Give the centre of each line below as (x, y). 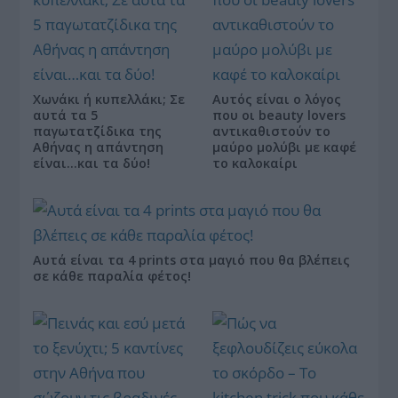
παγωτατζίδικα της (98, 131)
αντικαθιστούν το (271, 131)
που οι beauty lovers (279, 115)
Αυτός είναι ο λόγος (277, 99)
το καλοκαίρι (255, 163)
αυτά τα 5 (66, 115)
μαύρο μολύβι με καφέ (284, 147)
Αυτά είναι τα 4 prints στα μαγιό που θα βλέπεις (192, 260)
